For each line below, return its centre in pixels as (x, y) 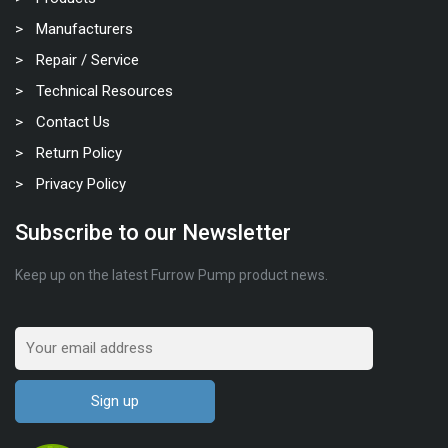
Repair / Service (87, 60)
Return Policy (79, 153)
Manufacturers (84, 29)
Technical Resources (104, 91)
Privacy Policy (81, 184)
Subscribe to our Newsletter (153, 232)
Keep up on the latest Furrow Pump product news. (171, 275)
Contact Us (73, 122)
